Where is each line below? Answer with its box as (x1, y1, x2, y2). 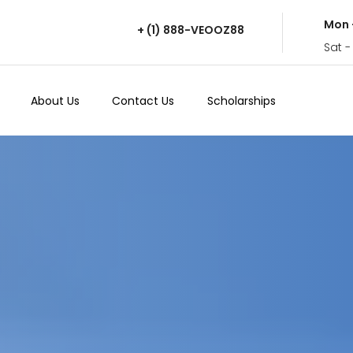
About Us (30, 92, 80, 109)
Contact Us (112, 92, 175, 109)
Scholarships (206, 92, 276, 109)
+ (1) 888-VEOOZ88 (137, 21, 244, 38)
